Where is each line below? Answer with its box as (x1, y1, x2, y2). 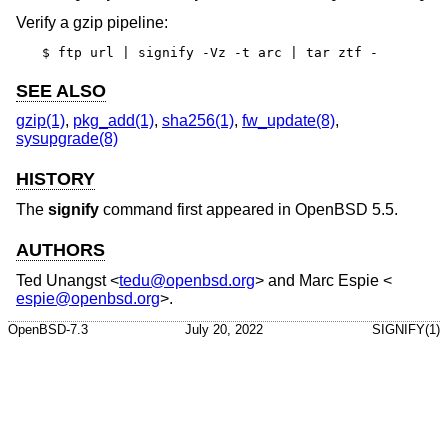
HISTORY (16, 169, 95, 190)
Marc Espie (299, 271, 379, 289)
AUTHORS (16, 240, 105, 261)
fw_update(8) (242, 112, 335, 130)
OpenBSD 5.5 (295, 201, 394, 219)
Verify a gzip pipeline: (16, 13, 168, 31)
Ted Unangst (16, 271, 106, 289)
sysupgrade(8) (16, 130, 118, 148)
